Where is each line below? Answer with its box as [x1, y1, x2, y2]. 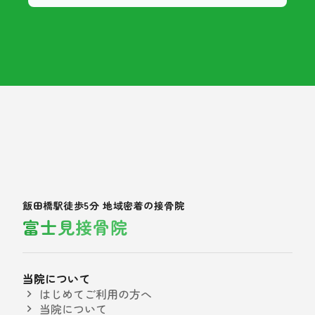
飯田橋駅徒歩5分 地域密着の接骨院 [22, 198, 185, 212]
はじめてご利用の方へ [39, 285, 152, 302]
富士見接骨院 [22, 214, 128, 239]
